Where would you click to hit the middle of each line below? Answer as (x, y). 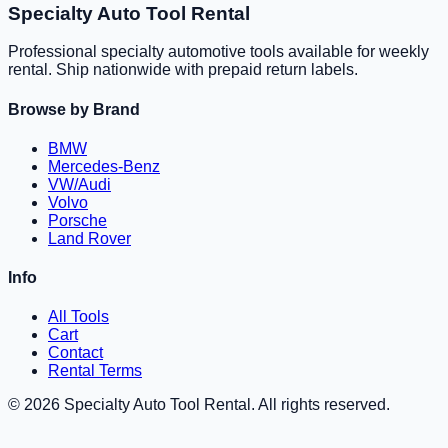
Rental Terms (95, 371)
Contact (75, 353)
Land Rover (89, 238)
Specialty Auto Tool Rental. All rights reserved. (225, 405)
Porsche (77, 220)
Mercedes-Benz (104, 166)
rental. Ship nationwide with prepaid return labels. (183, 70)
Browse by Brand (74, 109)
